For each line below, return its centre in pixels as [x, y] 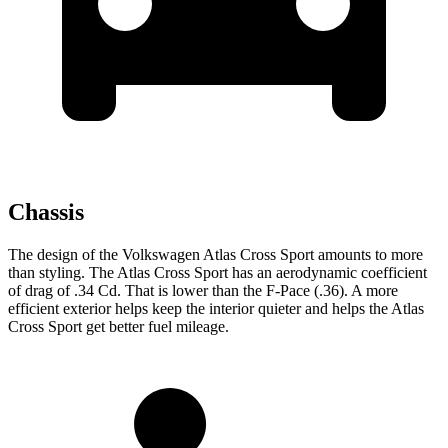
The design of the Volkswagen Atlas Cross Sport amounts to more [215, 254]
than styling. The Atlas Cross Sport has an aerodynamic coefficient [217, 272]
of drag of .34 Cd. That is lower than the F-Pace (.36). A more [203, 290]
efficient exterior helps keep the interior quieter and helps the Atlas [216, 308]
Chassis [46, 211]
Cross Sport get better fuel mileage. [118, 326]
